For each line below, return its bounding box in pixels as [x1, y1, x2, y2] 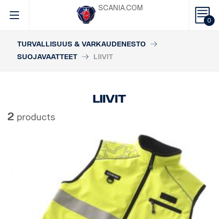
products [14, 112, 55, 123]
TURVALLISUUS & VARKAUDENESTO [17, 40, 146, 48]
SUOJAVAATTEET [17, 53, 77, 61]
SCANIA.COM [98, 4, 143, 12]
